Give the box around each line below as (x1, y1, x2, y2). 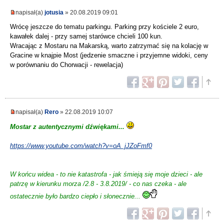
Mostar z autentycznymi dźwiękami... (10, 123, 124, 131)
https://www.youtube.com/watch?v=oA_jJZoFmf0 (10, 142, 152, 150)
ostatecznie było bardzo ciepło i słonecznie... (10, 192, 142, 200)
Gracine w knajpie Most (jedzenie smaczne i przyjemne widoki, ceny (10, 51, 208, 59)
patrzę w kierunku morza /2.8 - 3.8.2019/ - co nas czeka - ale (10, 180, 186, 188)
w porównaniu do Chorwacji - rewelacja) (10, 61, 123, 69)
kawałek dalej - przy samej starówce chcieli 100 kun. (10, 32, 162, 40)
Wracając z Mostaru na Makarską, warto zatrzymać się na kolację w (10, 42, 208, 50)
